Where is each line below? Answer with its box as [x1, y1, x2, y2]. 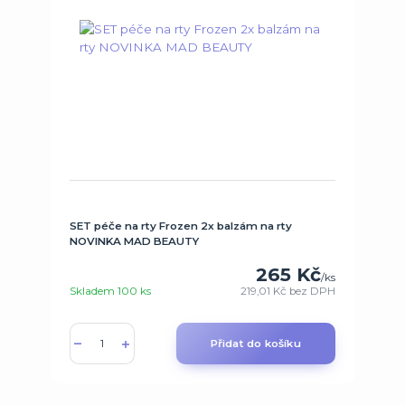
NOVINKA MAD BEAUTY [69, 234, 199, 248]
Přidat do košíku [210, 337, 301, 351]
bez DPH [289, 285, 336, 298]
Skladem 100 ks [69, 285, 151, 298]
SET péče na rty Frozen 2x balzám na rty [69, 219, 292, 232]
